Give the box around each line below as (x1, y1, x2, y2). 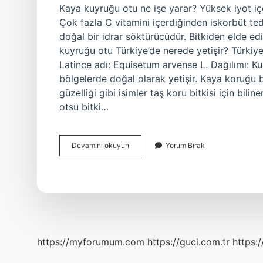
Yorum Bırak (166, 141, 205, 150)
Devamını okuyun (72, 141, 129, 150)
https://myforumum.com (37, 236, 144, 248)
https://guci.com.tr (147, 236, 230, 248)
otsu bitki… (59, 101, 109, 113)
